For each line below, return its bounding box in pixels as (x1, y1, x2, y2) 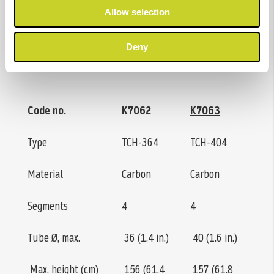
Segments (28, 198, 68, 214)
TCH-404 (190, 135, 227, 150)
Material (28, 166, 63, 182)
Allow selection (104, 6, 170, 17)
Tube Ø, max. (28, 230, 80, 246)
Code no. (28, 103, 66, 119)
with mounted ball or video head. (21, 10, 157, 26)
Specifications (21, 53, 86, 69)
